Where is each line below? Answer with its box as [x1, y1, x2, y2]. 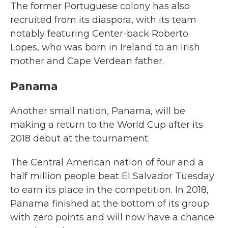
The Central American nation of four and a [10, 157, 204, 168]
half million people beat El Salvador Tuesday [10, 170, 214, 182]
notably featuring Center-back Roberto [10, 28, 188, 39]
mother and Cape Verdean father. [10, 55, 164, 67]
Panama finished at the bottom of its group [10, 198, 209, 209]
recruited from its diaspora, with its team [10, 14, 196, 25]
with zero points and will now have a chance [10, 212, 214, 223]
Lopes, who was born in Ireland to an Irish [10, 42, 200, 53]
